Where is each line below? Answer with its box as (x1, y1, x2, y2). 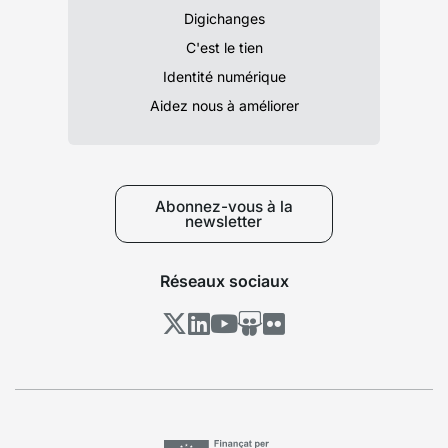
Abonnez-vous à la (154, 196, 293, 216)
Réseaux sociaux (159, 270, 289, 291)
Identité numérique (162, 67, 286, 85)
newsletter (185, 211, 263, 231)
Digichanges (183, 9, 265, 27)
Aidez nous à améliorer (149, 96, 299, 114)
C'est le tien (185, 38, 263, 56)
